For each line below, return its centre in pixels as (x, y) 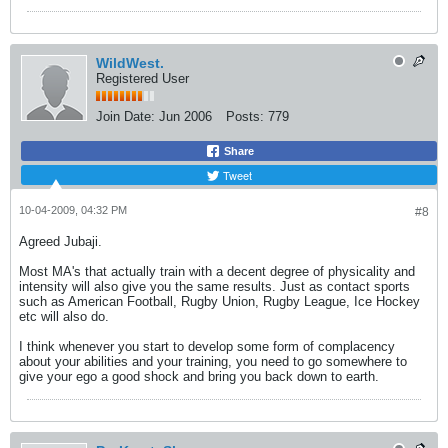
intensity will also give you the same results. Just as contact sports (214, 286)
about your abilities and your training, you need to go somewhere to (213, 361)
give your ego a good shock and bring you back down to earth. (199, 376)
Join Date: (125, 116)
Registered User (142, 78)
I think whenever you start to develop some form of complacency (207, 346)
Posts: (245, 116)
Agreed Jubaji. (60, 241)
